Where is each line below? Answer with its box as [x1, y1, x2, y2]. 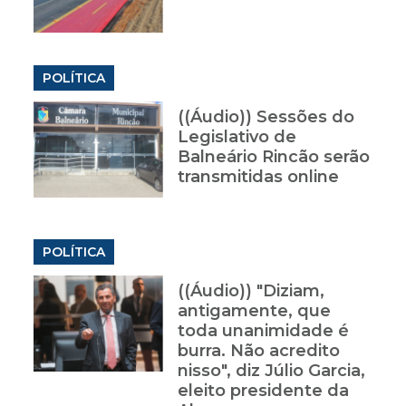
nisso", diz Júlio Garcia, [177, 361, 365, 382]
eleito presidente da [177, 381, 349, 401]
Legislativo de [177, 127, 296, 148]
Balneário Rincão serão [177, 147, 370, 168]
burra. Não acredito [177, 341, 340, 362]
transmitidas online [177, 167, 339, 188]
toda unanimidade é [177, 321, 349, 342]
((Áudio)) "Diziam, [177, 281, 324, 302]
